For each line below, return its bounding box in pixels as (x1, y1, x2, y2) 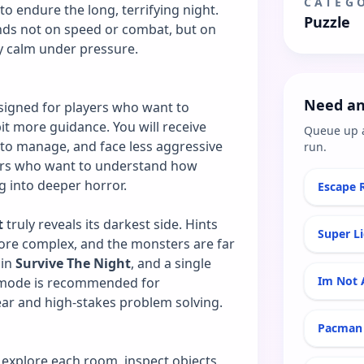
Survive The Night (15, 253, 131, 272)
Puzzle (303, 11, 350, 32)
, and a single (131, 253, 211, 272)
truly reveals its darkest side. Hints (3, 214, 218, 233)
